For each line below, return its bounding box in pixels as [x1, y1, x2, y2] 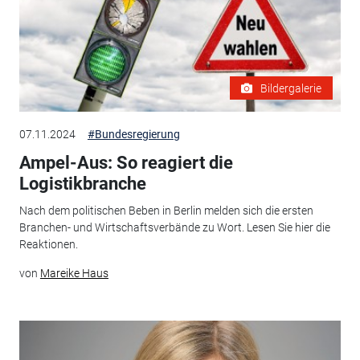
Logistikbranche [18, 173, 146, 194]
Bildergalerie [260, 81, 322, 95]
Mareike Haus [39, 267, 108, 280]
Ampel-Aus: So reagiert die [18, 152, 233, 173]
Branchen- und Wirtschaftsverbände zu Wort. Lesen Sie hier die [18, 221, 330, 235]
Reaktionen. [18, 238, 78, 252]
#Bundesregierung [87, 127, 180, 141]
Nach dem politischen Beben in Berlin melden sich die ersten [18, 204, 313, 218]
